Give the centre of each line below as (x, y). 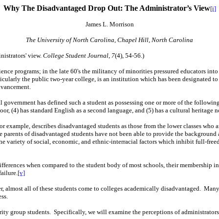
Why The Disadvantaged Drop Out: (64, 8)
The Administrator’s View (167, 8)
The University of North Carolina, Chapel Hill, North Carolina (109, 40)
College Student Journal (75, 55)
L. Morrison (118, 24)
